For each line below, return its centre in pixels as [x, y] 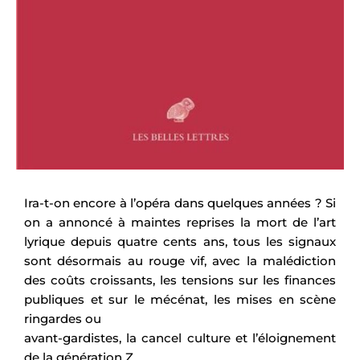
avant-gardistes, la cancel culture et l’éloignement [180, 338]
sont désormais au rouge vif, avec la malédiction [180, 261]
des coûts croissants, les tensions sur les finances [180, 280]
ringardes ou [63, 319]
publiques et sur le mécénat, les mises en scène [180, 300]
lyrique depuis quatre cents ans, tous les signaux [180, 242]
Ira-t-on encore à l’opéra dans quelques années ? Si [180, 203]
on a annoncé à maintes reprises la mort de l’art [180, 223]
